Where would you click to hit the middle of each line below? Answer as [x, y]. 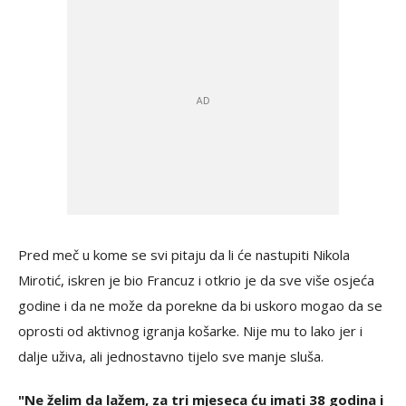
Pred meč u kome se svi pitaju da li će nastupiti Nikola [184, 254]
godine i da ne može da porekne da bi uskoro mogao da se [200, 305]
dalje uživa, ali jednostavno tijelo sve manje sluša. [173, 356]
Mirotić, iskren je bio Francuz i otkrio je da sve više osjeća [196, 280]
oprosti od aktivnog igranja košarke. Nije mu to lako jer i [190, 330]
